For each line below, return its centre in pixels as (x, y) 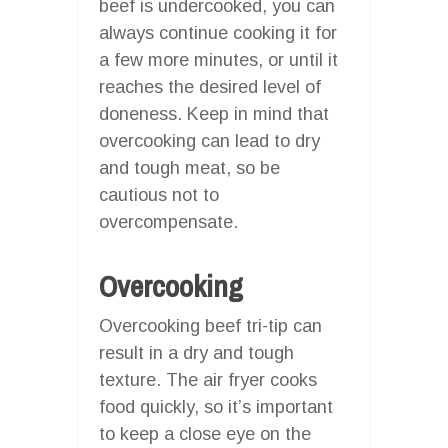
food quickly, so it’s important (216, 406)
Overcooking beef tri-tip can (210, 325)
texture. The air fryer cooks (208, 379)
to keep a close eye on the (205, 433)
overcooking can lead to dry (209, 140)
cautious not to (159, 194)
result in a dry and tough (196, 352)
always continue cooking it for (218, 32)
